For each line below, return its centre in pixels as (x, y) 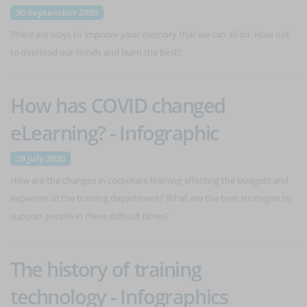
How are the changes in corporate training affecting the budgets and (149, 180)
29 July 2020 (40, 158)
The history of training (106, 269)
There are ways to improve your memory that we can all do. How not (150, 34)
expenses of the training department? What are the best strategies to (151, 198)
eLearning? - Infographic (114, 133)
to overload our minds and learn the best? (96, 52)
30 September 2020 (57, 12)
